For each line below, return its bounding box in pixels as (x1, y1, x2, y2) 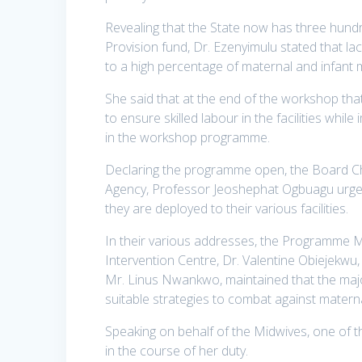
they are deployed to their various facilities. (105, 200, 349, 218)
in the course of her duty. (105, 342, 249, 360)
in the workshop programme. (105, 128, 271, 147)
